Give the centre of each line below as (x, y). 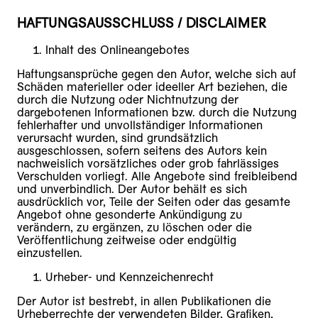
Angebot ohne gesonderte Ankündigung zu (130, 214)
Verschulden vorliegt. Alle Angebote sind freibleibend (157, 176)
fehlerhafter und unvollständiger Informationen (140, 125)
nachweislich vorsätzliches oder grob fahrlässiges (148, 163)
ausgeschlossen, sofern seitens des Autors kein (142, 150)
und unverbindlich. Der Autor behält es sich (132, 189)
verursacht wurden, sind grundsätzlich (117, 138)
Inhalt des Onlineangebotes (117, 50)
